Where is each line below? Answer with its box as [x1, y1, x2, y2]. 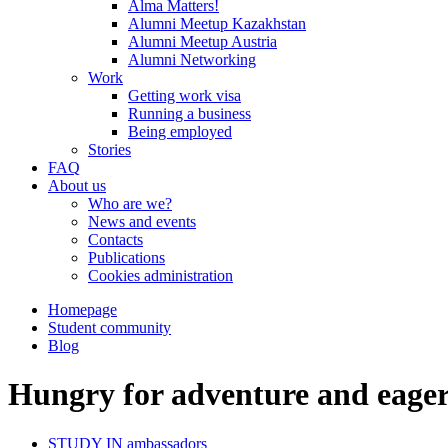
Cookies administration [88, 267, 233, 284]
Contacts [88, 231, 143, 248]
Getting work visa [128, 87, 241, 104]
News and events [88, 213, 196, 230]
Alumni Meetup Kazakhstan [128, 15, 306, 32]
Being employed [128, 123, 232, 140]
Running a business [128, 105, 251, 122]
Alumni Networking [128, 51, 256, 68]
